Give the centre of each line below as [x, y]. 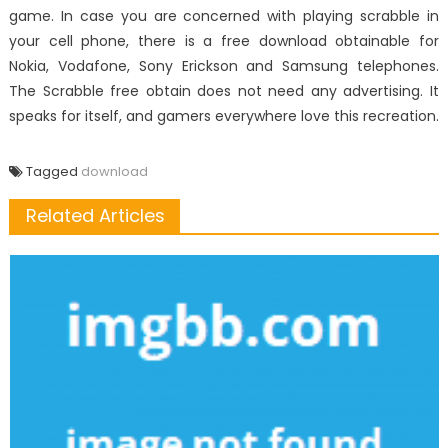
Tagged [53, 172]
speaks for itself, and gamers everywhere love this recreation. [223, 116]
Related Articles [95, 216]
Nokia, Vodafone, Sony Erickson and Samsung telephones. [224, 66]
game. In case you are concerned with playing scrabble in [224, 16]
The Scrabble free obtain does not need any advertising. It [224, 91]
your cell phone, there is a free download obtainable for [224, 41]
